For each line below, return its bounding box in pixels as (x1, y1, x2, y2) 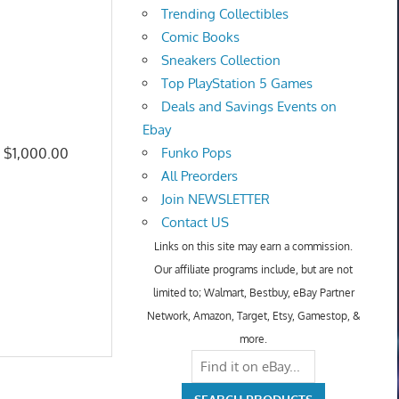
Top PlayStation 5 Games (161, 75, 313, 93)
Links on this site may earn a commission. (154, 240, 354, 254)
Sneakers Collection (161, 52, 281, 69)
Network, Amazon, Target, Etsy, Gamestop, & (146, 309, 361, 323)
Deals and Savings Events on (161, 98, 338, 116)
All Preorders (161, 167, 239, 185)
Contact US (161, 214, 230, 232)
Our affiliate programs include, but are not (154, 263, 354, 277)
